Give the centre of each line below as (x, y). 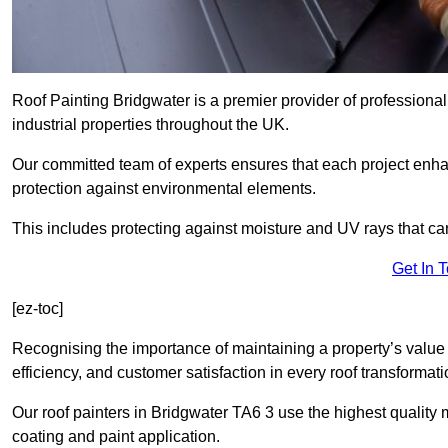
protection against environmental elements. (164, 189)
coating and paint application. (116, 437)
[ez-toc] (37, 309)
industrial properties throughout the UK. (150, 125)
